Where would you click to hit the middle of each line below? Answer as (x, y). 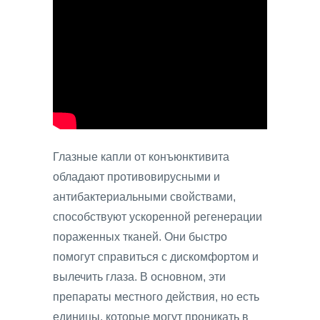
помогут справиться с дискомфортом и (156, 257)
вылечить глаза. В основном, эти (139, 277)
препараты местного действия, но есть (156, 297)
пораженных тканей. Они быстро (140, 237)
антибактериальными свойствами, (144, 197)
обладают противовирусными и (136, 177)
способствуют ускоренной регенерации (157, 217)
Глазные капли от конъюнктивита (141, 157)
